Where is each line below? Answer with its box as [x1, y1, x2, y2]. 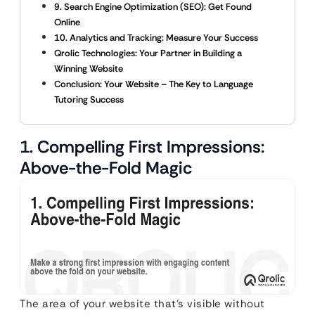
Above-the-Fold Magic [20, 157, 192, 179]
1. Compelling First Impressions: [20, 136, 264, 157]
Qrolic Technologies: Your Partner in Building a [54, 47, 242, 59]
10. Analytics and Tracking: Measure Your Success [54, 32, 258, 44]
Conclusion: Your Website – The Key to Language [54, 78, 253, 90]
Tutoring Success [54, 94, 124, 105]
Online [54, 16, 80, 28]
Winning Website [54, 63, 123, 75]
